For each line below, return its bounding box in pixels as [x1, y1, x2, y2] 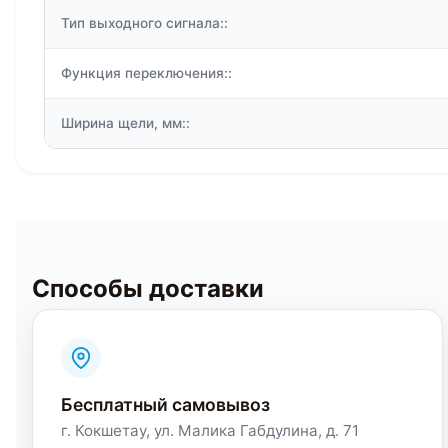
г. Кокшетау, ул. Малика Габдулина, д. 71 [61, 421, 359, 441]
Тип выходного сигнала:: [61, 15, 228, 32]
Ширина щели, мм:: [61, 115, 190, 132]
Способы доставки [32, 274, 264, 304]
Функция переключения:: [61, 65, 232, 82]
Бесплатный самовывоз [61, 394, 270, 416]
